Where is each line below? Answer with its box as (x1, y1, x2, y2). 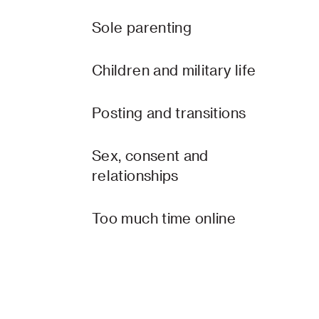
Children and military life (92, 61, 256, 78)
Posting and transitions (92, 104, 246, 121)
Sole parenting (92, 19, 192, 36)
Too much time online (92, 209, 236, 226)
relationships (92, 167, 179, 184)
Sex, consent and (92, 147, 209, 164)
